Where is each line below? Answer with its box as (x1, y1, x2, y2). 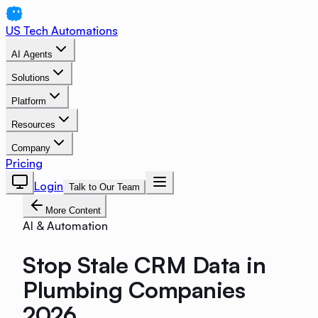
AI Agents (11, 49, 53, 60)
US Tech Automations (6, 23, 118, 38)
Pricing (6, 156, 43, 170)
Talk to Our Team (69, 182, 140, 192)
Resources (11, 119, 55, 130)
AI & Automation (23, 219, 108, 233)
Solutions (11, 72, 50, 83)
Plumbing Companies (23, 275, 246, 304)
